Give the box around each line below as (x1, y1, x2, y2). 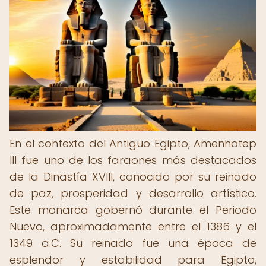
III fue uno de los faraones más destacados (9, 153, 256, 167)
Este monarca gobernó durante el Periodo (9, 202, 256, 217)
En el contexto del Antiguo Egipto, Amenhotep (9, 136, 256, 151)
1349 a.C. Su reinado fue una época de (9, 236, 256, 251)
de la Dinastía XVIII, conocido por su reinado (9, 169, 256, 184)
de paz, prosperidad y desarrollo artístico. (9, 186, 256, 201)
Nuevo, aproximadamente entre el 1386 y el (9, 219, 256, 234)
